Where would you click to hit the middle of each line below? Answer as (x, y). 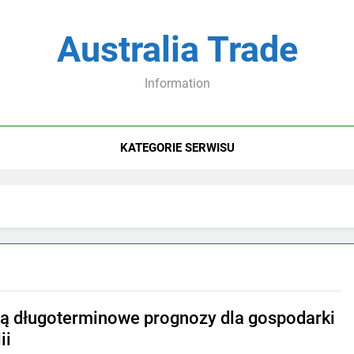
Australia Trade (177, 49)
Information (177, 83)
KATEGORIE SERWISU (177, 148)
